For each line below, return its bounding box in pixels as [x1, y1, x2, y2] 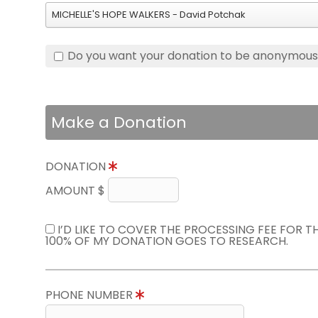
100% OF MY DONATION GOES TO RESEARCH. [45, 233, 288, 249]
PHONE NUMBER [45, 287, 136, 303]
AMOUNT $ [45, 182, 108, 199]
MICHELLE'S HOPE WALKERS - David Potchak [52, 8, 246, 21]
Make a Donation [51, 111, 187, 133]
